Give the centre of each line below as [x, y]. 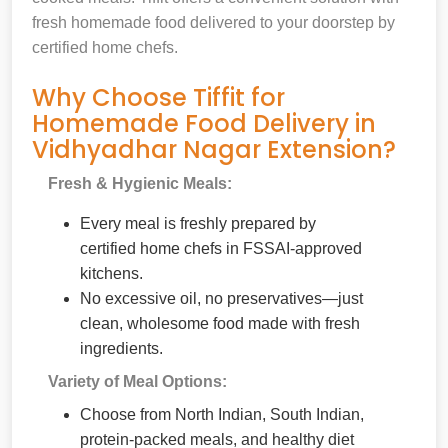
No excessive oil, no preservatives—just [221, 298]
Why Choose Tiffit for [158, 97]
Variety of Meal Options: [137, 381]
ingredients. [121, 348]
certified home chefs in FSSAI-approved [221, 248]
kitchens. [111, 273]
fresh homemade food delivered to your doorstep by [213, 22]
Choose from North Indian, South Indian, [222, 414]
